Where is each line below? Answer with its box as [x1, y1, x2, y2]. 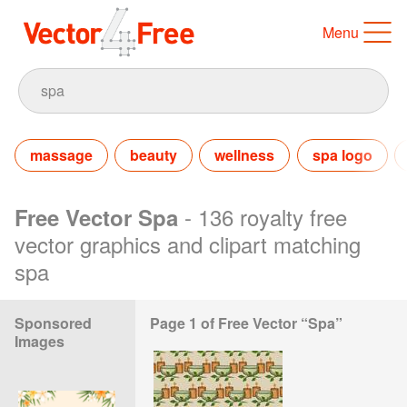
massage [30, 144, 93, 165]
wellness [214, 144, 275, 165]
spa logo [312, 144, 372, 165]
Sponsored [15, 312, 92, 333]
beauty [130, 144, 178, 165]
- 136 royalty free [184, 200, 347, 233]
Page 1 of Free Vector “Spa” [150, 312, 343, 333]
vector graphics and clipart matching [15, 227, 361, 260]
